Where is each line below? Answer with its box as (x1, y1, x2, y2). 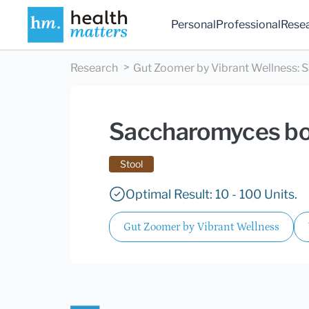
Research (70, 61, 118, 75)
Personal (171, 18, 217, 32)
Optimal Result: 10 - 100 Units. (126, 187, 297, 202)
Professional (216, 18, 281, 32)
